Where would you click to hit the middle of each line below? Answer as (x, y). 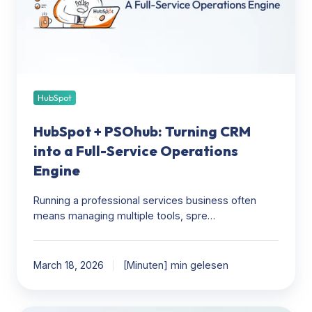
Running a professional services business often (145, 200)
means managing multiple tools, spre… (124, 215)
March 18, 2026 (69, 265)
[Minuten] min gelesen (175, 265)
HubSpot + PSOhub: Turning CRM (142, 131)
